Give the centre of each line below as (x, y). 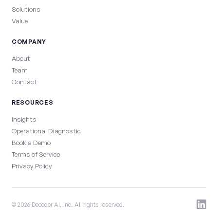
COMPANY (29, 42)
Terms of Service (36, 154)
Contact (24, 82)
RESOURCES (33, 102)
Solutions (26, 9)
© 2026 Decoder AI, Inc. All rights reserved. (68, 204)
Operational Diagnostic (46, 131)
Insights (24, 119)
